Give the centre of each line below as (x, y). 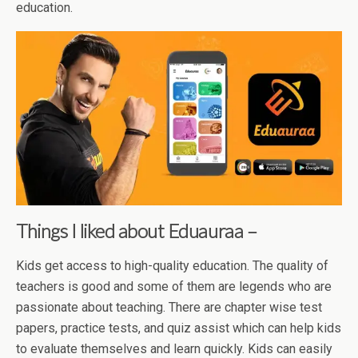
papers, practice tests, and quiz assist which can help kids (179, 328)
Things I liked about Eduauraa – (137, 230)
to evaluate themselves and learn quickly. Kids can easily (174, 348)
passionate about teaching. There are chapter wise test (169, 307)
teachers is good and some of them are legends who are (174, 286)
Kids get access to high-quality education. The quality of (172, 265)
